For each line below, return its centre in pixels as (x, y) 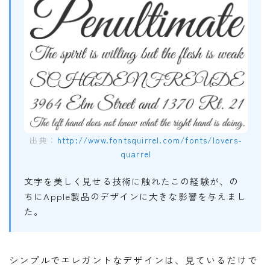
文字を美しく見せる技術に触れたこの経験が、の (132, 181)
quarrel (136, 153)
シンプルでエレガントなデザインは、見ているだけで (133, 259)
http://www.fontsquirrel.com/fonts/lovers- (149, 140)
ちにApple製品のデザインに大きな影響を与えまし (136, 196)
